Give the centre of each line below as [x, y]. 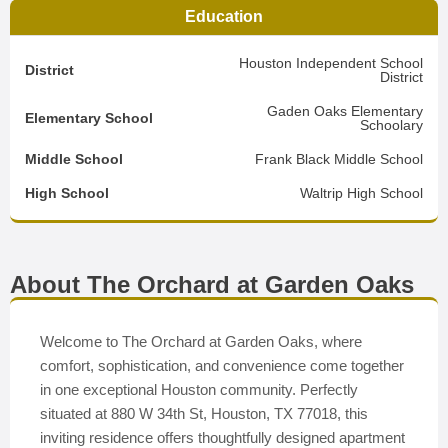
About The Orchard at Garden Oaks [212, 284]
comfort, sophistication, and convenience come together [222, 365]
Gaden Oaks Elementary [345, 111]
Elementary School [89, 118]
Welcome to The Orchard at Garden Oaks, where [201, 341]
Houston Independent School [331, 63]
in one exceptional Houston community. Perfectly [199, 389]
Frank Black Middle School [339, 159]
